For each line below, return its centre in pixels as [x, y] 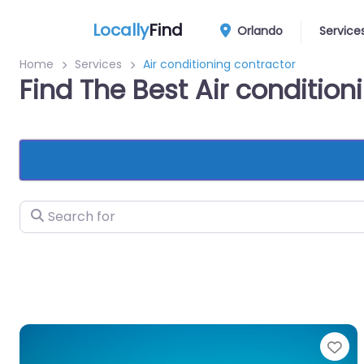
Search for [52, 211]
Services [98, 64]
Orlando [259, 31]
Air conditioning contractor [219, 64]
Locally [121, 30]
